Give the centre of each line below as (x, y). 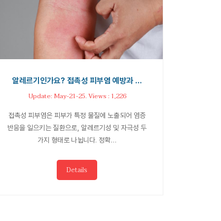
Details (77, 170)
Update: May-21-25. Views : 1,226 (77, 96)
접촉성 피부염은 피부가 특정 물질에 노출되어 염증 (77, 115)
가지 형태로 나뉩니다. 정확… (77, 140)
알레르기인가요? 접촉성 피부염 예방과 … (77, 80)
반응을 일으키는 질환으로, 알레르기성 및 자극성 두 (77, 127)
